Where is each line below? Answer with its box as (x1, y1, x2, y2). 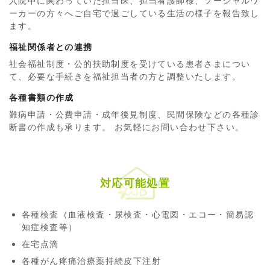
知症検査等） (22, 222, 78, 233)
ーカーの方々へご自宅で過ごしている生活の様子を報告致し (9, 8, 260, 19)
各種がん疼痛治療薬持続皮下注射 (22, 256, 161, 266)
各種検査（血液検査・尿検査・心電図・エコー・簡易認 (22, 209, 254, 220)
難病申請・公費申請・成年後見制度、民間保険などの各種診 (9, 109, 260, 120)
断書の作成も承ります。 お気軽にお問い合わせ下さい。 (9, 122, 245, 133)
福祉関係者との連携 (9, 42, 93, 52)
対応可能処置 (99, 177, 171, 190)
